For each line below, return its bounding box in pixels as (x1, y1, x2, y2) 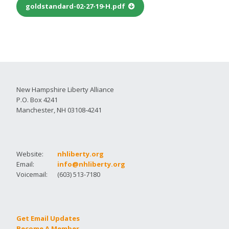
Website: (16, 149, 43, 158)
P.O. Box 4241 (16, 95, 58, 104)
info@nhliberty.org (57, 159, 125, 169)
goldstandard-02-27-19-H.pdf (26, 1, 125, 11)
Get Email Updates (16, 213, 80, 223)
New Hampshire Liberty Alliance (16, 84, 114, 94)
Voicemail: (16, 169, 48, 179)
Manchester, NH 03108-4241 (16, 105, 102, 114)
